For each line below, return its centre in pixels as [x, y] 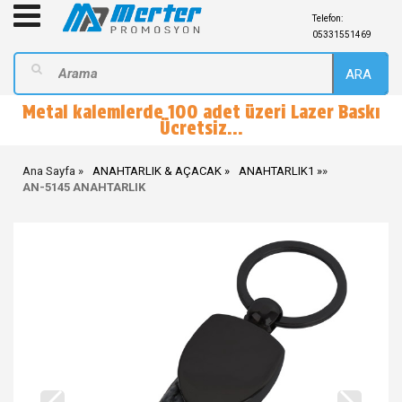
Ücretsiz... [201, 128]
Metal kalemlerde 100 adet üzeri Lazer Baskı [201, 112]
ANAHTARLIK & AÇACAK [157, 171]
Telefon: [327, 18]
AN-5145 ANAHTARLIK [84, 187]
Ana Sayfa [49, 171]
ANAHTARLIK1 [276, 171]
